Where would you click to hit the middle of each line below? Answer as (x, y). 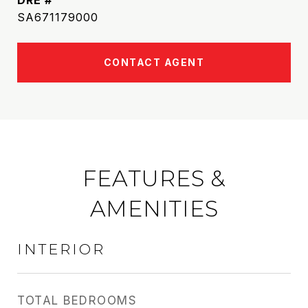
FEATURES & (154, 178)
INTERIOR (61, 249)
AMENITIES (154, 209)
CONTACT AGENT (154, 62)
